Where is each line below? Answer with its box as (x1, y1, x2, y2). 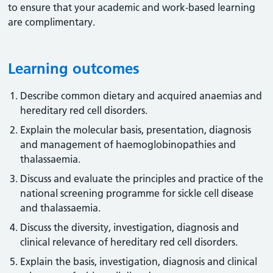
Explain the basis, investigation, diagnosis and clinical (20, 255, 258, 268)
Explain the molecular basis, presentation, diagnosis (20, 124, 252, 136)
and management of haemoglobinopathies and (20, 138, 236, 151)
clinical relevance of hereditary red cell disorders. (20, 236, 238, 248)
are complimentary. (8, 16, 96, 28)
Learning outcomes (8, 60, 140, 77)
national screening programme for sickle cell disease (20, 187, 254, 199)
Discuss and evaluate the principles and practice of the (20, 172, 264, 185)
